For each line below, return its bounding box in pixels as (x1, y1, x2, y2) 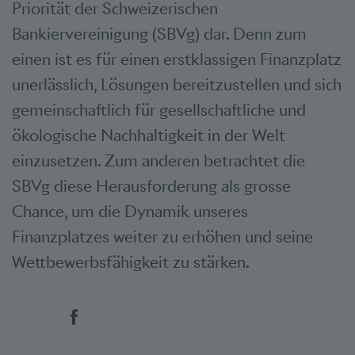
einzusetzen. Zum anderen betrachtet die (12, 151, 305, 171)
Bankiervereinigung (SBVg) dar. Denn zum (12, 24, 307, 44)
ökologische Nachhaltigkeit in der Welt (12, 125, 285, 146)
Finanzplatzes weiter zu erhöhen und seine (12, 227, 313, 247)
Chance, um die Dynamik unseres (12, 201, 248, 222)
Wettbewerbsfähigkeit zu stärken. (12, 252, 250, 273)
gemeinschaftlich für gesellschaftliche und (12, 100, 306, 120)
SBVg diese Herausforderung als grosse (12, 176, 291, 197)
